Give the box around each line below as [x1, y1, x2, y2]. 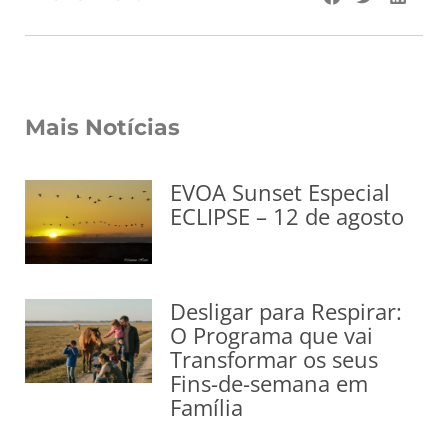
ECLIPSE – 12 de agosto [170, 201, 405, 231]
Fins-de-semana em [170, 368, 369, 399]
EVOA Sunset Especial [170, 177, 391, 207]
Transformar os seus [170, 344, 379, 375]
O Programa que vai [170, 320, 374, 351]
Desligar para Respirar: [170, 296, 403, 327]
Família [170, 392, 244, 423]
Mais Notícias [25, 114, 180, 141]
